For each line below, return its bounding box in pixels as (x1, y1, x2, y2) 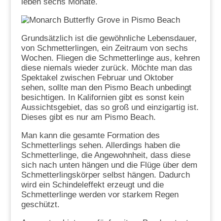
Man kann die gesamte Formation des (21, 131, 160, 141)
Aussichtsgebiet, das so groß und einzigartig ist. (21, 103, 199, 112)
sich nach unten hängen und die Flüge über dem (21, 160, 197, 170)
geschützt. (21, 200, 60, 210)
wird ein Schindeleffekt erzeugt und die (21, 180, 164, 190)
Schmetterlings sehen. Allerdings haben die (21, 141, 180, 150)
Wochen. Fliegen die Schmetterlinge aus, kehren (21, 53, 200, 63)
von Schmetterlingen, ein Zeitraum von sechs (21, 43, 188, 53)
